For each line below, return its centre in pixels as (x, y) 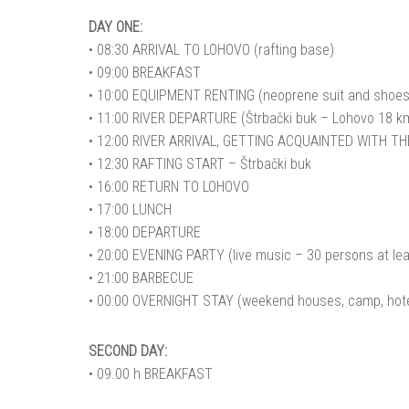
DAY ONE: (115, 27)
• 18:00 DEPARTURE (145, 232)
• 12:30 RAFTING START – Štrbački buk (200, 164)
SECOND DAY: (128, 351)
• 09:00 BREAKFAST (145, 73)
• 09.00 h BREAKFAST (151, 374)
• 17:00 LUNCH (130, 210)
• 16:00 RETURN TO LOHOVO (169, 187)
